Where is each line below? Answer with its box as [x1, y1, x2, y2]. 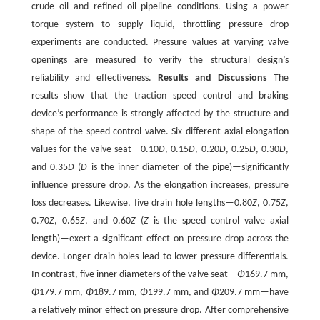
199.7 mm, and [147, 286, 211, 298]
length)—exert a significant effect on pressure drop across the [31, 233, 289, 244]
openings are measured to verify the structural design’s [31, 54, 289, 66]
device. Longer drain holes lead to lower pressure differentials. [31, 251, 289, 262]
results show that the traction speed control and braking [31, 90, 289, 101]
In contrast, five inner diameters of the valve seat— [31, 269, 238, 280]
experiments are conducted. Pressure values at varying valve [31, 36, 289, 48]
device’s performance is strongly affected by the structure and [31, 108, 289, 119]
